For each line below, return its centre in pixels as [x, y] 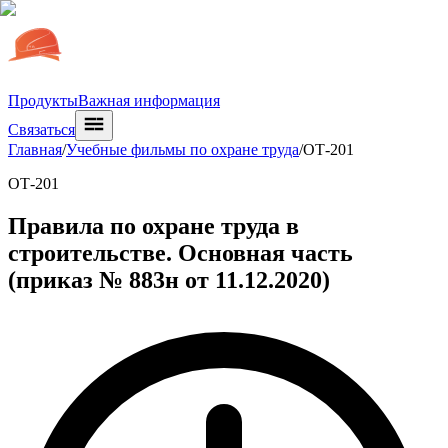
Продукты [43, 100]
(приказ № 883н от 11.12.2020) [169, 279]
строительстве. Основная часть [180, 252]
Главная [35, 149]
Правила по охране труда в [153, 225]
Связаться [41, 129]
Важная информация [149, 100]
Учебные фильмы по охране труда [182, 149]
